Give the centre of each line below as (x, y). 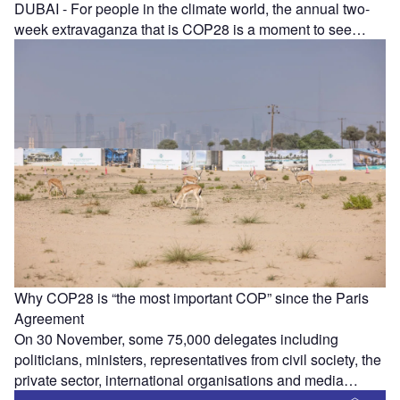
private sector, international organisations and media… (186, 379)
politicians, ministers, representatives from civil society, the (198, 359)
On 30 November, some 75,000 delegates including (176, 338)
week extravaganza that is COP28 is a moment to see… (190, 29)
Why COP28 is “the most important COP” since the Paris (192, 297)
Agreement (51, 318)
